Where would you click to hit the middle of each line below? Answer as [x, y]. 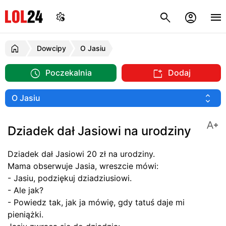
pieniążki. [25, 214]
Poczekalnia [68, 73]
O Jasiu [93, 48]
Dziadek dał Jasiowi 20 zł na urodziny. [81, 154]
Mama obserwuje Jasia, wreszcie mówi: [83, 166]
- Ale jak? [25, 190]
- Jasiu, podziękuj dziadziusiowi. [70, 178]
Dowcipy [51, 48]
